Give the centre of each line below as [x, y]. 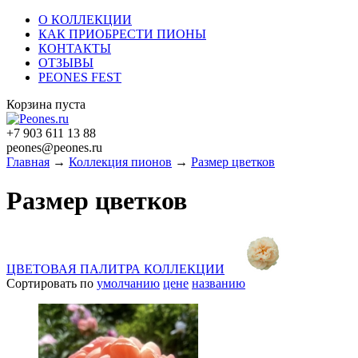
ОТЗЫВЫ [66, 63]
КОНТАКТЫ [75, 48]
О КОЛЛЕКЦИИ [85, 20]
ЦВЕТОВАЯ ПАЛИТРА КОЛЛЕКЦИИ [115, 268]
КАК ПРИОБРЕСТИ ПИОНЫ [122, 34]
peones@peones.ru [54, 147]
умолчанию [128, 283]
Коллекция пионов [120, 162]
